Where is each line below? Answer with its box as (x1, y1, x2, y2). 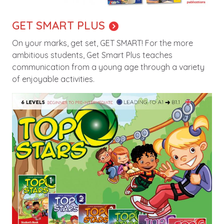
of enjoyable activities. (12, 73, 94, 84)
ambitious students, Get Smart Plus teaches (12, 49, 172, 60)
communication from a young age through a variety (12, 61, 204, 72)
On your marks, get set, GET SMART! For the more (12, 37, 193, 48)
